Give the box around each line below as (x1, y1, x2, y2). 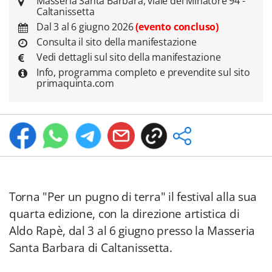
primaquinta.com (36, 76, 115, 90)
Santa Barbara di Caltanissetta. (9, 240, 172, 256)
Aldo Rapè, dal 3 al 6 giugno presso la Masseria (9, 223, 255, 239)
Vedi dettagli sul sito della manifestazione (36, 50, 221, 64)
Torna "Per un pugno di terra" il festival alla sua (9, 189, 257, 205)
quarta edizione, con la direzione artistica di (9, 206, 240, 222)
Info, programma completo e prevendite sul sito (36, 66, 250, 79)
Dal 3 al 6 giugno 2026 (36, 20, 136, 33)
